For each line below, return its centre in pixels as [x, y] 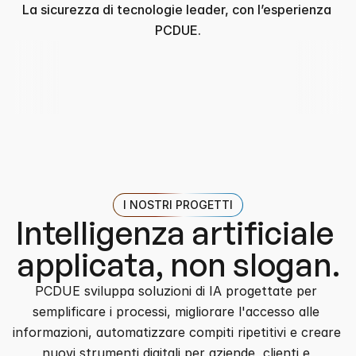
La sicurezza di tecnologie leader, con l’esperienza [176, 10]
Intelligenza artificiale [175, 233]
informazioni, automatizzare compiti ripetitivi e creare [177, 332]
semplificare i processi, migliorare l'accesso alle [176, 311]
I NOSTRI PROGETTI [178, 205]
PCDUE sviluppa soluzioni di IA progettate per [176, 291]
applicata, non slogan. [178, 265]
